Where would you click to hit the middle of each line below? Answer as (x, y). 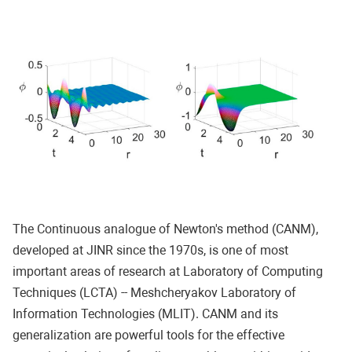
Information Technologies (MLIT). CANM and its (145, 313)
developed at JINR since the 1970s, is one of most (150, 250)
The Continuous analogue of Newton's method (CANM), (165, 229)
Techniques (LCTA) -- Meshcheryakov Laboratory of (154, 292)
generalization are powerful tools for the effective (148, 335)
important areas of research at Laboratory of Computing (168, 271)
